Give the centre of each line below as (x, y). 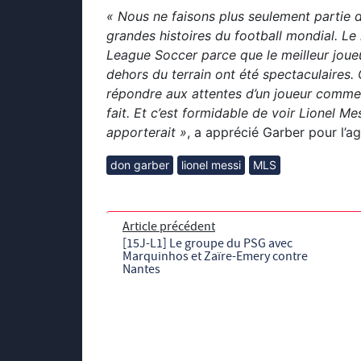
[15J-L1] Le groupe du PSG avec (207, 244)
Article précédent (169, 227)
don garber (140, 165)
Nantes (141, 270)
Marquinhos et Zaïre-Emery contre (215, 257)
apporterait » (147, 133)
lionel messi (211, 165)
